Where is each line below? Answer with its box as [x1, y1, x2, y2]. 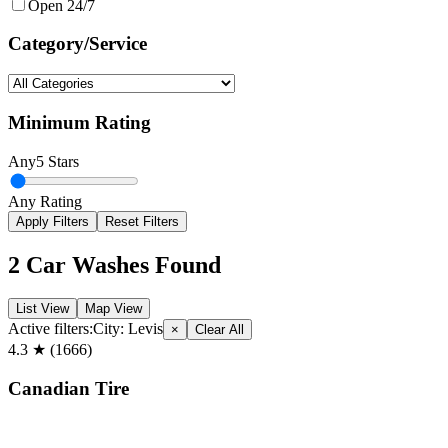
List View [16, 301, 69, 317]
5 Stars [36, 152, 79, 170]
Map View [85, 301, 142, 317]
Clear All [195, 322, 244, 338]
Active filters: [8, 320, 93, 338]
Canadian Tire [8, 378, 129, 400]
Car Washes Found [20, 251, 221, 278]
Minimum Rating [8, 111, 151, 133]
